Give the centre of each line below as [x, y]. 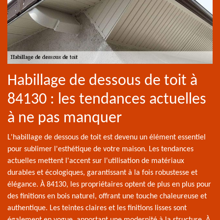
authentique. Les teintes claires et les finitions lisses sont [97, 208]
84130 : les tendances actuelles [107, 100]
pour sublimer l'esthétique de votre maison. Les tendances [100, 150]
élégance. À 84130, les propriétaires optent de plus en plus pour [109, 185]
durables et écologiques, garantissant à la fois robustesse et [102, 173]
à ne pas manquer [65, 119]
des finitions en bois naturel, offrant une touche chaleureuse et [107, 197]
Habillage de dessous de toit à [102, 81]
